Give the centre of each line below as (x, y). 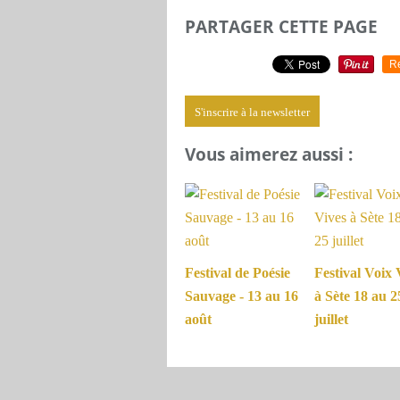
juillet (331, 320)
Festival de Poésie (237, 273)
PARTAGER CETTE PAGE (281, 26)
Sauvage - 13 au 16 (242, 296)
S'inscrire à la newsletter (252, 112)
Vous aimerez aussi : (269, 154)
